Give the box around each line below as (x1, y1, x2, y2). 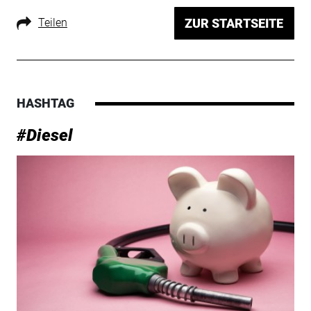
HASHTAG (16, 96, 74, 111)
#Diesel (16, 126, 73, 146)
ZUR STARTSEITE (185, 16, 284, 31)
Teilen (37, 16, 67, 30)
